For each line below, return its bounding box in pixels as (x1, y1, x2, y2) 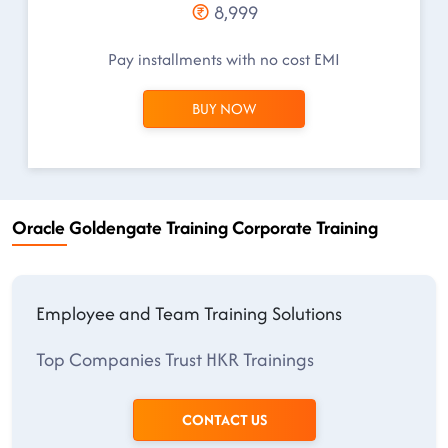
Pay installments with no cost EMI (108, 47, 340, 71)
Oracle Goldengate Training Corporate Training (12, 214, 378, 241)
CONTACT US (181, 409, 267, 430)
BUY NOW (192, 98, 256, 119)
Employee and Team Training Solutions (36, 300, 342, 327)
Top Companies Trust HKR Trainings (36, 346, 314, 373)
